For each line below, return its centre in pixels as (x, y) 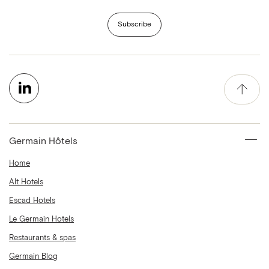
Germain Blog (33, 257)
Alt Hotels (26, 183)
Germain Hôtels (43, 141)
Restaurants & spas (42, 238)
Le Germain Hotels (41, 220)
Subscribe (134, 25)
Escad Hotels (32, 201)
